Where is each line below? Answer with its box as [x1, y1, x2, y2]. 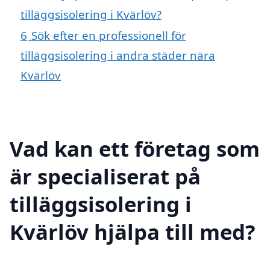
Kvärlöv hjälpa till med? [10, 218, 256, 246]
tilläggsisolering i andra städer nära [20, 48, 215, 63]
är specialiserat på [10, 162, 201, 191]
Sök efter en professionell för [31, 28, 186, 43]
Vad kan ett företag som [10, 134, 260, 163]
